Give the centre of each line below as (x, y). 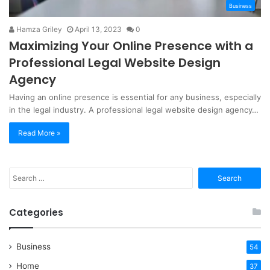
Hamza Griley (38, 29)
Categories (36, 212)
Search (206, 173)
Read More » (39, 133)
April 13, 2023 (98, 29)
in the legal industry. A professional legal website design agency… (134, 109)
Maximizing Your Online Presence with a (131, 46)
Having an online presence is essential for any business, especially (135, 97)
